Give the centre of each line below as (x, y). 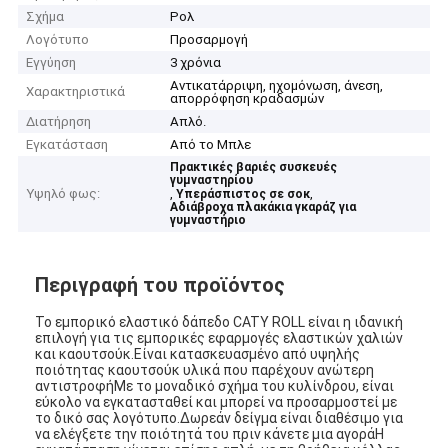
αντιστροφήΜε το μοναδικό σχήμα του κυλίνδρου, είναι (215, 385)
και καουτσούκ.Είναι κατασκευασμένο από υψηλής (198, 353)
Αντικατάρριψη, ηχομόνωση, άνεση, (277, 86)
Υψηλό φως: (63, 194)
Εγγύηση (51, 63)
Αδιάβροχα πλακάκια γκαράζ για (263, 207)
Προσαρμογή (209, 40)
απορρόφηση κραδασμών (247, 99)
